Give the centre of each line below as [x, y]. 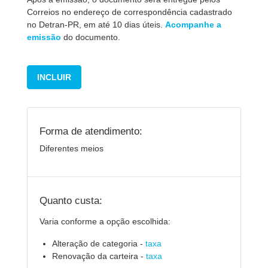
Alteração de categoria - [99, 243]
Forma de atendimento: [91, 131]
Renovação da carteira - [99, 256]
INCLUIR [54, 77]
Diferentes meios [71, 148]
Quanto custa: [71, 200]
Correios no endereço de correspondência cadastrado [130, 12]
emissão [44, 37]
